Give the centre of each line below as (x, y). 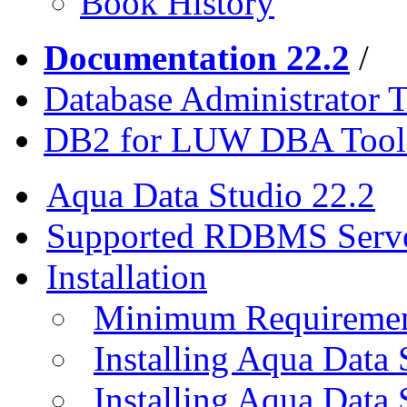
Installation (127, 276)
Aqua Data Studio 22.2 (211, 194)
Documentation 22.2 (197, 57)
